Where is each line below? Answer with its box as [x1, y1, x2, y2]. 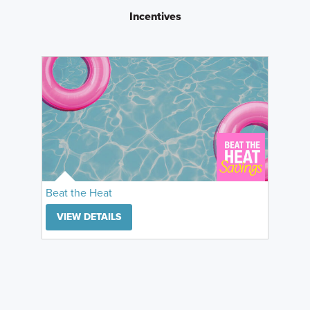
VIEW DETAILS [57, 209, 121, 224]
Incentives [129, 8, 181, 24]
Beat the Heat [46, 184, 112, 201]
